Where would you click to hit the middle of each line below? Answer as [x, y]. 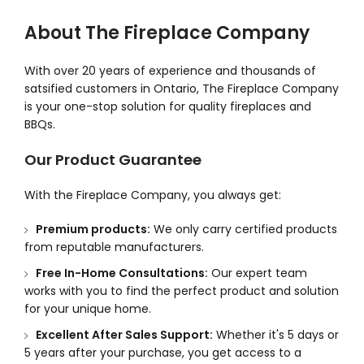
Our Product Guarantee [113, 159]
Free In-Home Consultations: [122, 273]
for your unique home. [88, 308]
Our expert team [258, 273]
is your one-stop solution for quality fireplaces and [168, 106]
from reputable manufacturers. [114, 247]
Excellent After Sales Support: [124, 334]
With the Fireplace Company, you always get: [153, 195]
